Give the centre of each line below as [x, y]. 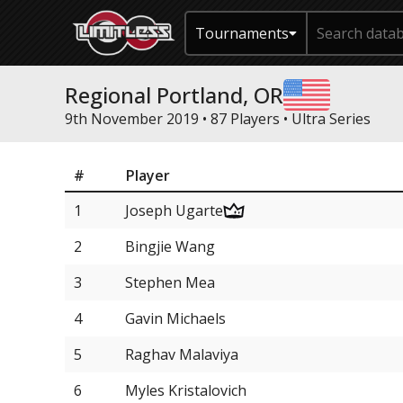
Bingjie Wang [170, 246]
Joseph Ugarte [174, 210]
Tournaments [242, 33]
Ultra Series [331, 119]
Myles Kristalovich [186, 390]
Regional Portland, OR [174, 95]
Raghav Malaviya [182, 354]
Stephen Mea [170, 282]
